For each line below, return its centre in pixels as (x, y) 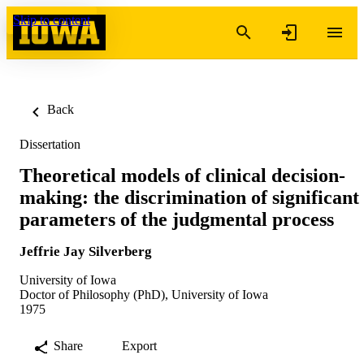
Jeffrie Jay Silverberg (86, 251)
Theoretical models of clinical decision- (182, 175)
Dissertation (50, 144)
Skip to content (52, 20)
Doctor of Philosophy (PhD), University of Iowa (144, 294)
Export (139, 345)
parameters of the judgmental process (177, 219)
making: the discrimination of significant (189, 197)
